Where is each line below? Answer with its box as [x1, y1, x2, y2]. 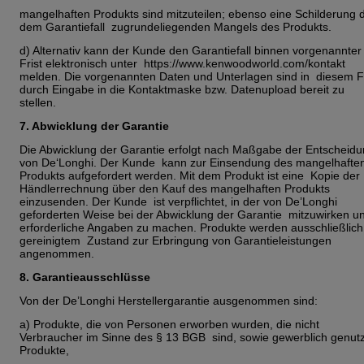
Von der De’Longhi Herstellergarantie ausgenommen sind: [19, 293, 321, 307]
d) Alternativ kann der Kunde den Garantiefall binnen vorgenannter [19, 43, 362, 57]
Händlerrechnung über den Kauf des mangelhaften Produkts [19, 181, 330, 195]
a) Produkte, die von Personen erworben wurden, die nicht [19, 317, 319, 331]
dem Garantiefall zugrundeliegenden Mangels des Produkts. [19, 19, 335, 33]
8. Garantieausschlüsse [19, 270, 154, 284]
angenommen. [19, 246, 97, 260]
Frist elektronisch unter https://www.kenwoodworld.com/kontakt [19, 56, 345, 70]
